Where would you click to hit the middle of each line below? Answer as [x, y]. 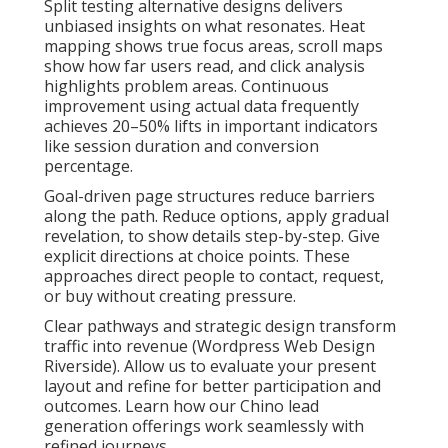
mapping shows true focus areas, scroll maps [213, 45]
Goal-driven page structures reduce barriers [209, 195]
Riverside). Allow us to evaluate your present [210, 365]
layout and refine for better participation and [212, 385]
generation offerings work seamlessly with [204, 425]
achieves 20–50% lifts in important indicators [211, 125]
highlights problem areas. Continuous [186, 85]
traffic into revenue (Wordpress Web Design [209, 345]
